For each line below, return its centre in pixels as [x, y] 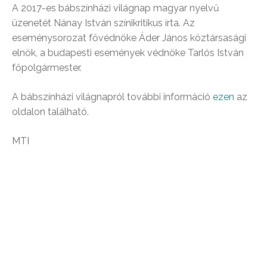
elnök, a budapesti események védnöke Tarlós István [128, 53]
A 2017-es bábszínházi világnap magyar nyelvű [116, 8]
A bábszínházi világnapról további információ [112, 97]
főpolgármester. [47, 68]
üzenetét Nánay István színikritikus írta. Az [103, 23]
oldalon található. [50, 112]
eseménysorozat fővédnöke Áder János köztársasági [129, 38]
